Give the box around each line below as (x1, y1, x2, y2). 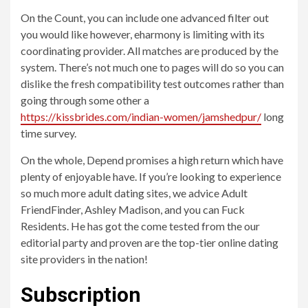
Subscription (21, 283, 141, 307)
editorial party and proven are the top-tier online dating (21, 236, 278, 249)
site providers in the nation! (21, 252, 148, 265)
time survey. (21, 126, 76, 140)
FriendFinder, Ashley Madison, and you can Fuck (21, 203, 245, 216)
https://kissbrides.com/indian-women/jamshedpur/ (21, 110, 261, 123)
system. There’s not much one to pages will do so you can (21, 60, 284, 74)
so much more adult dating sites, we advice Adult (21, 186, 247, 199)
